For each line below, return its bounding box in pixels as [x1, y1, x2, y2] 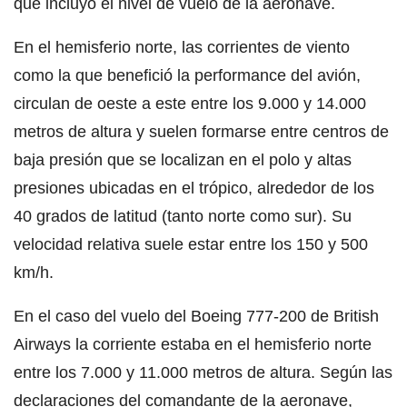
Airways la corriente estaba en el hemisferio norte [14, 334, 372, 353]
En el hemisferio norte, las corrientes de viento [14, 37, 350, 56]
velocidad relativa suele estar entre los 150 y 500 [14, 234, 368, 253]
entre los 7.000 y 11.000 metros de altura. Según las [14, 362, 392, 382]
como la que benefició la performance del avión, [14, 65, 361, 84]
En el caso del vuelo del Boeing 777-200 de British [14, 306, 379, 325]
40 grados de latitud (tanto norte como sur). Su [14, 206, 352, 225]
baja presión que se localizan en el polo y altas [14, 150, 352, 169]
